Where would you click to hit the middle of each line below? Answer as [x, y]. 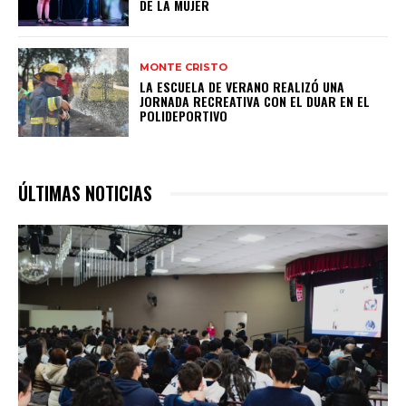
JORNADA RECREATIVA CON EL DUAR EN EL [255, 101]
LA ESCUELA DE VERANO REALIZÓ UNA [242, 86]
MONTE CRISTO [184, 67]
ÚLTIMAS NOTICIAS [85, 193]
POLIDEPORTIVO [184, 115]
